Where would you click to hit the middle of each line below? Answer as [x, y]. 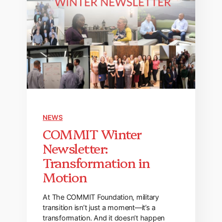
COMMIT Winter [92, 134]
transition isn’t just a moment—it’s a [99, 208]
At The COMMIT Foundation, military [101, 197]
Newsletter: [75, 148]
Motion [65, 177]
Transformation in [96, 163]
